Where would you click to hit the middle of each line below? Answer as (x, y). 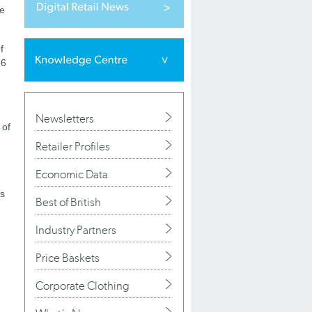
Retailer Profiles (73, 146)
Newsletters (65, 118)
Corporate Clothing (83, 286)
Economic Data (72, 174)
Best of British (68, 202)
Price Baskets (68, 258)
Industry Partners (76, 230)
